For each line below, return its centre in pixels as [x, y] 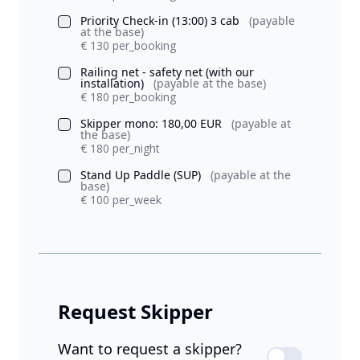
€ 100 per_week [121, 200]
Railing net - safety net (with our [167, 72]
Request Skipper [135, 312]
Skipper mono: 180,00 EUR [153, 124]
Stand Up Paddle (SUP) [142, 175]
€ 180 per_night [120, 149]
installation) [114, 84]
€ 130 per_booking [128, 46]
